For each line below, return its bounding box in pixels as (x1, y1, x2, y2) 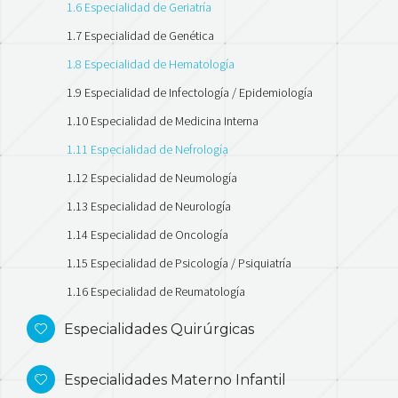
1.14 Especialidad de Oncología (67, 226, 228, 243)
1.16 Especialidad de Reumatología (67, 283, 245, 299)
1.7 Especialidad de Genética (67, 27, 214, 44)
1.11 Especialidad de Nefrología (67, 140, 228, 157)
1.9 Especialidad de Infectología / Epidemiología (67, 84, 313, 100)
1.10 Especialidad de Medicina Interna (67, 112, 259, 129)
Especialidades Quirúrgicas (64, 320, 254, 338)
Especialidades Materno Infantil (64, 370, 286, 388)
